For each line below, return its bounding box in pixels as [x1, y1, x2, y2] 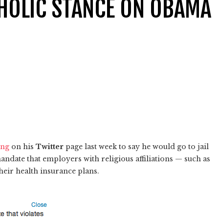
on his [9, 142, 36, 151]
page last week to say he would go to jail [66, 142, 209, 151]
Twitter [36, 142, 66, 151]
